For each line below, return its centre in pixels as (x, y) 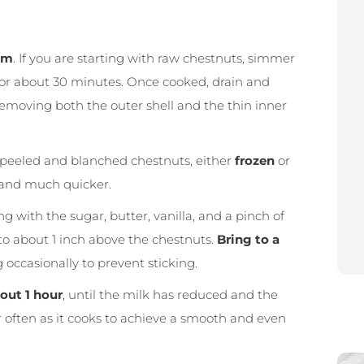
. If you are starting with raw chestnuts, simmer (154, 58)
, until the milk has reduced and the (170, 295)
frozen (255, 161)
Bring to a (248, 240)
